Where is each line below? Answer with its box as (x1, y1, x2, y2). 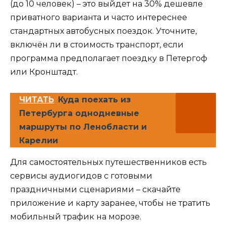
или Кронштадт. (10, 67, 78, 77)
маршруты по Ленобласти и (19, 122, 147, 132)
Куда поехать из (58, 94, 131, 104)
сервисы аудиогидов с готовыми (10, 171, 152, 181)
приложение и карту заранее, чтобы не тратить (10, 198, 210, 208)
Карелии (19, 135, 58, 145)
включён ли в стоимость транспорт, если (10, 40, 184, 50)
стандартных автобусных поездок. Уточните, (10, 26, 197, 36)
